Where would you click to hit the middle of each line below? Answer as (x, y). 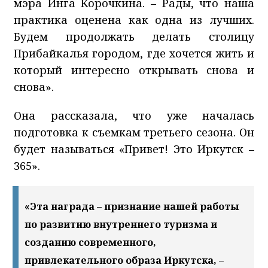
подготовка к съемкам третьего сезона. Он (134, 132)
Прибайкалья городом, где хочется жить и (134, 53)
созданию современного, (90, 242)
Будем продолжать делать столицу (134, 36)
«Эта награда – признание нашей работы (132, 206)
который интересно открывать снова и (134, 70)
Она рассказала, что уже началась (134, 115)
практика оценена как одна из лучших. (134, 19)
